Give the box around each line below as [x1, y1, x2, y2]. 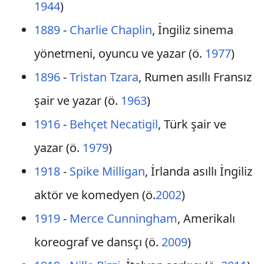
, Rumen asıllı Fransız [138, 69, 252, 85]
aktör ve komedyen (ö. [34, 187, 156, 203]
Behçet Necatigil [69, 116, 158, 132]
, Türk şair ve [157, 116, 226, 132]
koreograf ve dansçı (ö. [34, 234, 161, 250]
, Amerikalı [177, 210, 235, 226]
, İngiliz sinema [151, 22, 233, 38]
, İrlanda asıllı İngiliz [144, 163, 252, 179]
